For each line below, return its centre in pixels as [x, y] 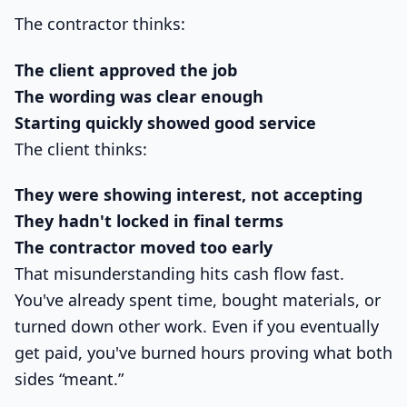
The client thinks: [81, 149]
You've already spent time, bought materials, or [198, 300]
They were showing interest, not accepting [189, 195]
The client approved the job [126, 69]
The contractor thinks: [100, 23]
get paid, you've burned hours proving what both [203, 353]
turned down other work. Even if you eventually [197, 327]
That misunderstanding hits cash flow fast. [179, 274]
